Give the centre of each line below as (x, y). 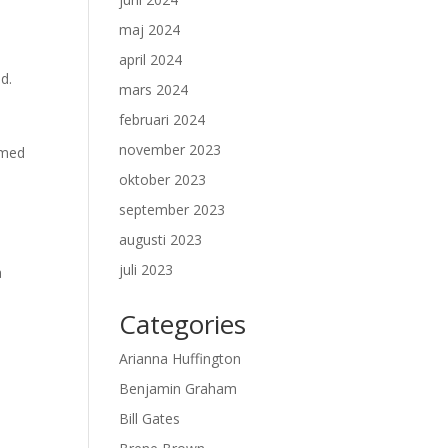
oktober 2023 (163, 179)
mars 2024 (154, 89)
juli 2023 (146, 269)
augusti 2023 (161, 239)
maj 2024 (150, 29)
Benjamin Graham (178, 388)
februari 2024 (162, 119)
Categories (183, 324)
